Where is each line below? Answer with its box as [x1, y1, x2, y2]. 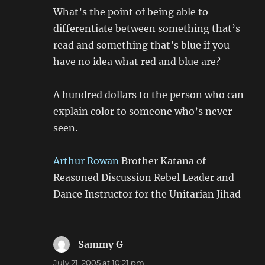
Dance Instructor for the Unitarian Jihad [53, 188, 241, 201]
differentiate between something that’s [53, 22, 241, 35]
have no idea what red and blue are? [53, 56, 221, 68]
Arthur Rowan [53, 155, 119, 167]
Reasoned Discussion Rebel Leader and [53, 172, 235, 184]
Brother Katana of [119, 155, 206, 167]
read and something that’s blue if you [53, 39, 230, 51]
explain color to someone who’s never [53, 105, 232, 118]
